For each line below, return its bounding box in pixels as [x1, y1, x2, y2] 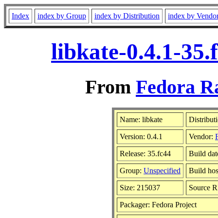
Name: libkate [120, 115, 163, 124]
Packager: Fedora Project [120, 200, 197, 209]
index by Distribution [94, 12, 160, 20]
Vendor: [189, 132, 215, 141]
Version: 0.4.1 [120, 132, 163, 141]
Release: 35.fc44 [120, 149, 171, 158]
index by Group [37, 12, 86, 20]
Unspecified [144, 166, 181, 175]
